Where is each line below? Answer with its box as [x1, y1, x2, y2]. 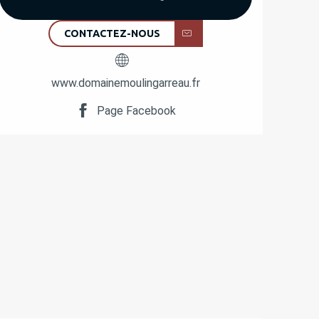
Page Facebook [97, 103, 177, 117]
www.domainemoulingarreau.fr [51, 75, 200, 90]
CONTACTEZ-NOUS [63, 27, 160, 39]
